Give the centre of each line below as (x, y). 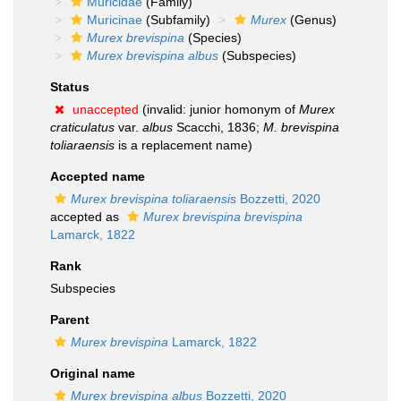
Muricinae (115, 20)
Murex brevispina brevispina (223, 217)
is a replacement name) (183, 145)
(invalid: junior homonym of (219, 109)
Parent (70, 320)
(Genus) (311, 20)
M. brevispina (301, 127)
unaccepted (106, 109)
